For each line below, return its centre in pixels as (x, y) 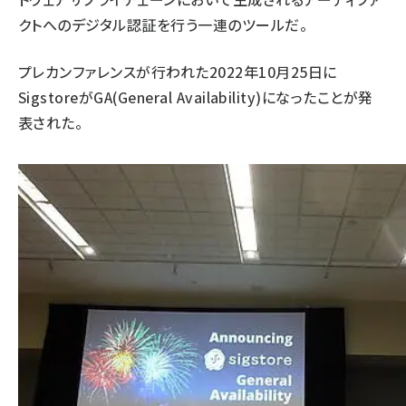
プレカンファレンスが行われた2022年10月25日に (178, 72)
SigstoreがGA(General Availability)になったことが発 (196, 97)
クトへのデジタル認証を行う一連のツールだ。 (163, 24)
